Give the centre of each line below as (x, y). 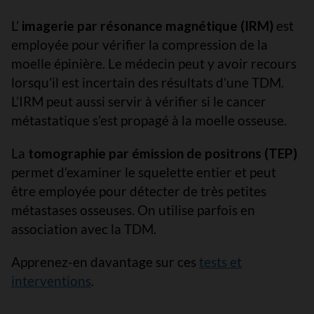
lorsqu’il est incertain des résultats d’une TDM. (148, 82)
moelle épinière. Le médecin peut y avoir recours (154, 63)
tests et (220, 262)
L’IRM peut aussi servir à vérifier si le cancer (139, 101)
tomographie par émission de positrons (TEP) (163, 153)
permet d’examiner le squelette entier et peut (144, 172)
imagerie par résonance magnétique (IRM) (148, 26)
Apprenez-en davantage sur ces (105, 262)
